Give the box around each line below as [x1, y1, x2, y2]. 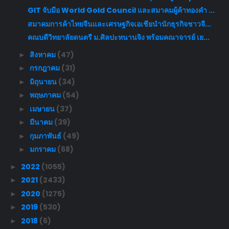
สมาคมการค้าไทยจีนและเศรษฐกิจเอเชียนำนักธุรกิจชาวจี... [27, 18, 211, 29]
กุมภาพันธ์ [29, 130, 63, 141]
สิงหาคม [29, 49, 57, 60]
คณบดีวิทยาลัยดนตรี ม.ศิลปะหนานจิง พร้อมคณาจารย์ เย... [27, 32, 210, 43]
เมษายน [29, 103, 56, 114]
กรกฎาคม [29, 63, 61, 74]
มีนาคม [29, 117, 54, 128]
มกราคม [29, 144, 57, 155]
